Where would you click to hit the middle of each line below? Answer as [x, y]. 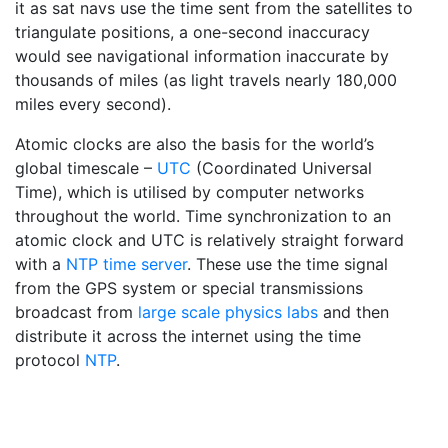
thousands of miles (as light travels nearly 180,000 [206, 80]
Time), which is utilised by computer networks [189, 192]
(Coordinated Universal [284, 168]
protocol [50, 360]
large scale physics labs [228, 312]
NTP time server [126, 264]
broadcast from [76, 312]
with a [40, 264]
